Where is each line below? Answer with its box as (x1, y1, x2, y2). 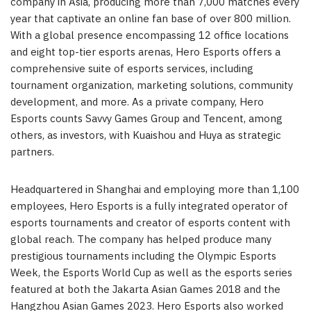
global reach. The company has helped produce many (10, 230, 271, 249)
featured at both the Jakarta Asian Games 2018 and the (10, 280, 280, 299)
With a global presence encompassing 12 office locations (10, 26, 289, 44)
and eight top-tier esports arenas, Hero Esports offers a (10, 43, 280, 61)
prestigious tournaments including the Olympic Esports (10, 247, 276, 265)
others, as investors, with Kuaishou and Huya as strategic (10, 126, 281, 144)
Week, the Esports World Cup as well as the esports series (10, 264, 292, 282)
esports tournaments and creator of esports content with (10, 214, 290, 232)
